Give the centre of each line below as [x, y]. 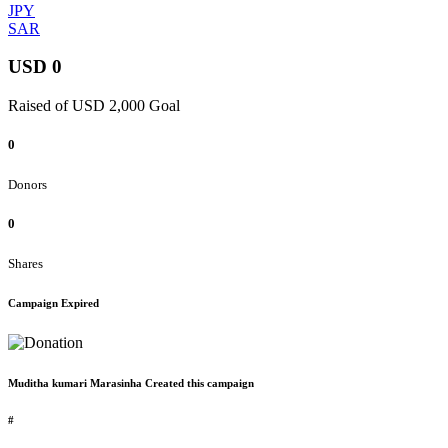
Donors [27, 185]
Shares [25, 263]
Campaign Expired [53, 302]
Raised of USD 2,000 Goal [94, 106]
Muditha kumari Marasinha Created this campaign [131, 382]
